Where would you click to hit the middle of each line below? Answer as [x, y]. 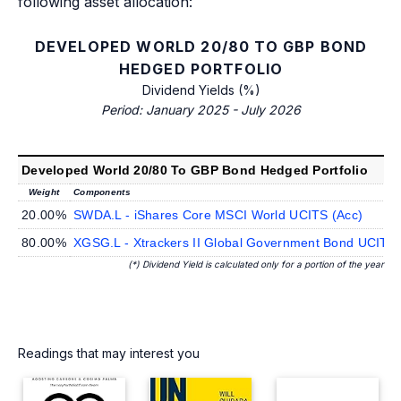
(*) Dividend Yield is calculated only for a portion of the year [256, 264]
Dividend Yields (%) [201, 90]
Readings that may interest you [109, 353]
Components [102, 192]
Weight [44, 192]
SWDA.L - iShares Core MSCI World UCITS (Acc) [218, 215]
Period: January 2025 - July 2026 [201, 110]
